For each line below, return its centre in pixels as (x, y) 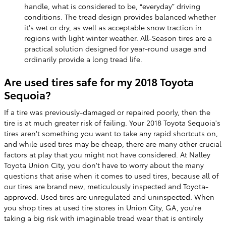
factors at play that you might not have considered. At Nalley (107, 154)
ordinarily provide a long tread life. (83, 59)
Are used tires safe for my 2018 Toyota (99, 81)
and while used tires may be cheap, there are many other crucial (113, 144)
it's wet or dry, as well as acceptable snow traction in (113, 27)
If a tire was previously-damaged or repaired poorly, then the (107, 112)
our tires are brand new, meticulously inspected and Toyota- (106, 186)
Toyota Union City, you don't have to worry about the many (104, 165)
